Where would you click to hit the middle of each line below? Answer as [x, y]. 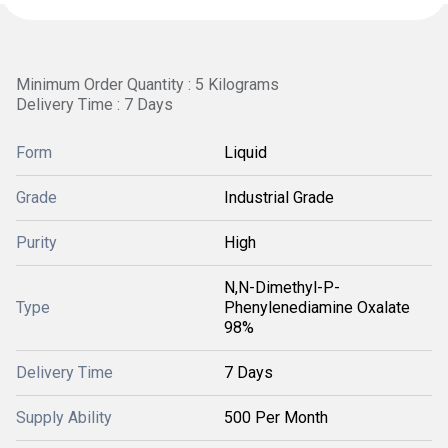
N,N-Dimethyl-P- [282, 287]
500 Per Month [276, 417]
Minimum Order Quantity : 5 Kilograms [147, 84]
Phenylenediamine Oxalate [317, 307]
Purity [36, 242]
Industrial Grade [279, 197]
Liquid [245, 152]
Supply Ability [64, 417]
